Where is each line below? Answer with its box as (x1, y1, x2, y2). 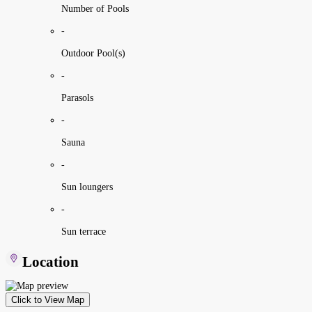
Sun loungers (61, 181, 113, 192)
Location (22, 253, 79, 270)
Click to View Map (11, 295, 84, 306)
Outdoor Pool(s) (61, 47, 125, 58)
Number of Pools (61, 3, 129, 14)
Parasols (61, 92, 93, 103)
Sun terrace (61, 226, 106, 237)
